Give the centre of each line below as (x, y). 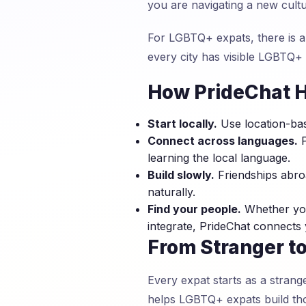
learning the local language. (219, 158)
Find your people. (194, 209)
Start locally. (182, 124)
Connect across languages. (223, 141)
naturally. (171, 192)
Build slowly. (181, 175)
